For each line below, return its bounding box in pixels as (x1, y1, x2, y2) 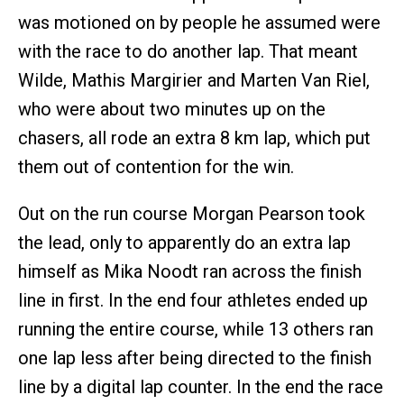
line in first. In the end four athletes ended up (18, 289, 368, 311)
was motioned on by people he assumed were (18, 11, 381, 33)
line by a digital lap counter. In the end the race (18, 375, 383, 398)
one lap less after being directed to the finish (18, 346, 372, 369)
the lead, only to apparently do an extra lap (18, 231, 351, 253)
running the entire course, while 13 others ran (18, 317, 373, 340)
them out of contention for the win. (18, 155, 294, 178)
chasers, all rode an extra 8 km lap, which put (18, 126, 371, 149)
